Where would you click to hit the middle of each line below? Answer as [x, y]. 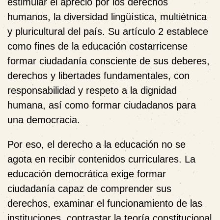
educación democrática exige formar [87, 174]
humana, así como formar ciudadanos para [102, 105]
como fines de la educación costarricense [97, 46]
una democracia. [44, 120]
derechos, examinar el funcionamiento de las [105, 203]
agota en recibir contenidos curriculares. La [101, 159]
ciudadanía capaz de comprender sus [89, 188]
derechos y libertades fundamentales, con [98, 75]
